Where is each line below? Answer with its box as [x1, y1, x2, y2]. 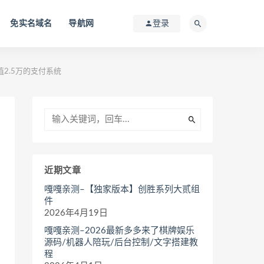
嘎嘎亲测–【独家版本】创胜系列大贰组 [44, 185, 200, 194]
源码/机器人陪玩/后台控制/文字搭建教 [44, 238, 198, 247]
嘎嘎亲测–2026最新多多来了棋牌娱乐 [44, 226, 194, 235]
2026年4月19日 [44, 209, 108, 217]
